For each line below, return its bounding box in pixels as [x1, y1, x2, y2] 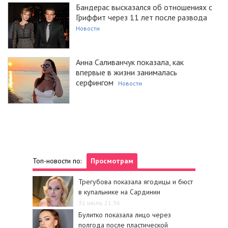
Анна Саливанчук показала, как [76, 56, 184, 67]
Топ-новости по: [33, 156, 81, 166]
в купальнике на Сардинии [78, 187, 160, 197]
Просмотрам [91, 156, 133, 166]
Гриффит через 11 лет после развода [76, 12, 207, 22]
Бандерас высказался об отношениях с [76, 2, 212, 12]
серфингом [76, 77, 113, 88]
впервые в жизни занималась [76, 67, 177, 77]
